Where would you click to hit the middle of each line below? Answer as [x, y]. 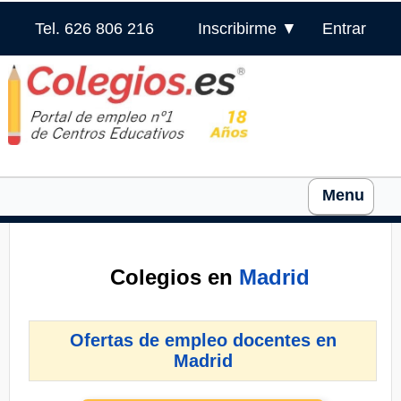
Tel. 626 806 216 [94, 29]
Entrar [345, 29]
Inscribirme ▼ [247, 29]
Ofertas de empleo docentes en [203, 340]
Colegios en [175, 277]
